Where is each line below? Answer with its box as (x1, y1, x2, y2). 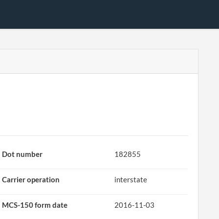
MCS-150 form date (2, 200, 68, 209)
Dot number (2, 150, 43, 158)
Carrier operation (2, 175, 60, 184)
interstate (114, 175, 148, 184)
